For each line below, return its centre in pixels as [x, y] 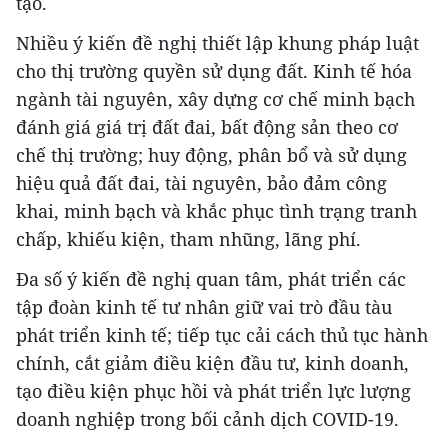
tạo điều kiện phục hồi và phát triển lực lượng [213, 390]
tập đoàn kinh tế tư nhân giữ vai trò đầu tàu [204, 306]
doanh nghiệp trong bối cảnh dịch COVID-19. [207, 418]
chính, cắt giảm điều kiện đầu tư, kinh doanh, [212, 362]
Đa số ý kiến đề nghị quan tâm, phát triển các [211, 278]
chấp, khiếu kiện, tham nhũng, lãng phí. [188, 238]
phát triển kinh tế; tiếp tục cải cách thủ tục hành [222, 334]
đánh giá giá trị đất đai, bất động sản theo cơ [207, 126]
